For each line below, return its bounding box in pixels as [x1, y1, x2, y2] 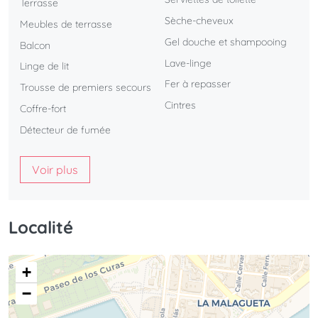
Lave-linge [165, 56, 212, 70]
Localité [9, 216, 73, 238]
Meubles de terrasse [20, 17, 112, 31]
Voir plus [32, 162, 78, 177]
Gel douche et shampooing [165, 35, 287, 48]
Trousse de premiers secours [20, 81, 151, 94]
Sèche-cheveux [165, 14, 234, 28]
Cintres [165, 99, 196, 112]
